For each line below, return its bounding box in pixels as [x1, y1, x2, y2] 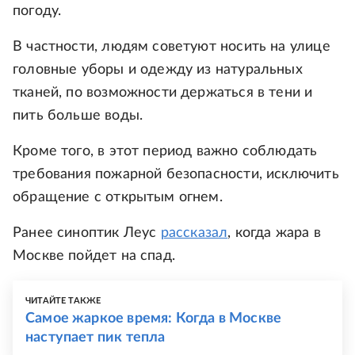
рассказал [160, 226, 228, 240]
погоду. [13, 4, 62, 18]
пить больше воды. [13, 109, 143, 123]
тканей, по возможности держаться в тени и [13, 86, 313, 100]
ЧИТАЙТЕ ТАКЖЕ [25, 296, 101, 305]
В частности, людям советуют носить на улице [13, 40, 330, 54]
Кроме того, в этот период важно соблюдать [13, 144, 318, 158]
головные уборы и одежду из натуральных [13, 63, 303, 77]
